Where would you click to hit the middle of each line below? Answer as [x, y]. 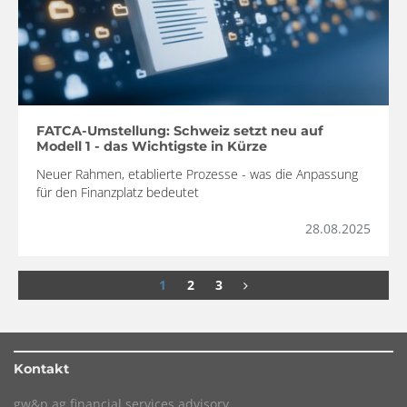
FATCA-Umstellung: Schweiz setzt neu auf [180, 130]
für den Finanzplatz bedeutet [118, 192]
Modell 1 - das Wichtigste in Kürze [152, 146]
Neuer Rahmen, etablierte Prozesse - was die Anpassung [197, 174]
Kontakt [41, 369]
